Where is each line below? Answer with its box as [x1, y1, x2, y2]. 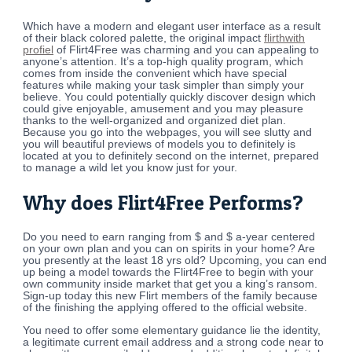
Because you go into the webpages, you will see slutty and [23, 126, 313, 138]
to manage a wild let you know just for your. [23, 161, 238, 174]
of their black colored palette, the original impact [23, 31, 265, 44]
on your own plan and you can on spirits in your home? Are [23, 243, 316, 255]
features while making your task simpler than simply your [23, 79, 305, 91]
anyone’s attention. [23, 55, 118, 68]
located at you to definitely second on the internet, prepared [23, 149, 320, 162]
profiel [23, 43, 54, 56]
